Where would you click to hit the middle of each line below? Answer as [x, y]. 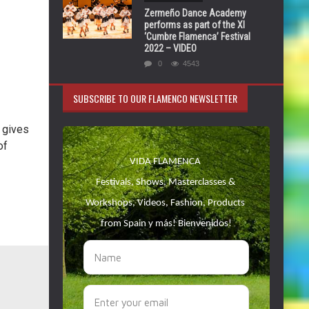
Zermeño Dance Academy [195, 13]
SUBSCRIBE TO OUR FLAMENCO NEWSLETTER [155, 98]
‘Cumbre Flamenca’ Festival [197, 37]
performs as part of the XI [195, 25]
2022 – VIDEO [170, 48]
